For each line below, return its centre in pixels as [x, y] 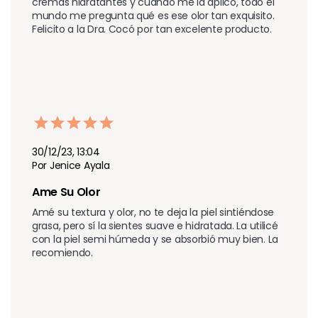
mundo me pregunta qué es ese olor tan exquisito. [153, 15]
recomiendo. [62, 252]
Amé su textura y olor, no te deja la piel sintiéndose [153, 212]
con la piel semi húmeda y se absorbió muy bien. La [155, 239]
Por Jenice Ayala [71, 165]
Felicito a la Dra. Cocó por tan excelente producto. [152, 29]
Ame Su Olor [66, 192]
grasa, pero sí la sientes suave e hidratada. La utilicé [155, 225]
